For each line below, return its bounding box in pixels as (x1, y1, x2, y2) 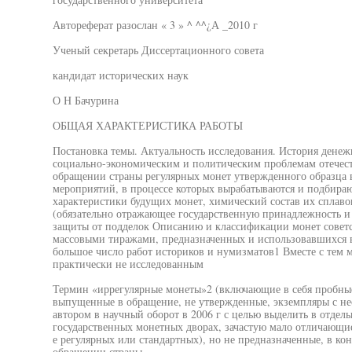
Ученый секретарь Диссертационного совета (52, 42, 264, 57)
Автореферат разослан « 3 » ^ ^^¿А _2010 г (52, 17, 258, 32)
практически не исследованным (52, 256, 203, 271)
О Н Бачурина (52, 93, 119, 108)
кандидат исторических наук (52, 68, 189, 82)
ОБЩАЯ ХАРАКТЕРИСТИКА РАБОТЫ (52, 118, 243, 133)
